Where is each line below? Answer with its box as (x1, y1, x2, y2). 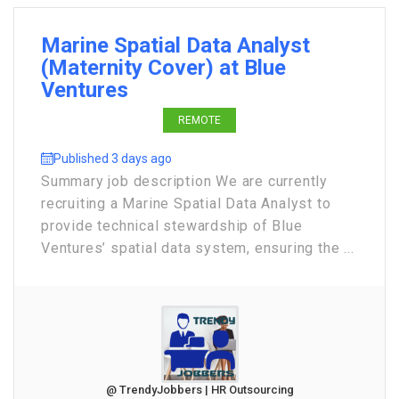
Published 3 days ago (53, 151, 172, 166)
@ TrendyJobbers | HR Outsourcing (105, 383, 294, 396)
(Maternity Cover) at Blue (41, 55, 286, 80)
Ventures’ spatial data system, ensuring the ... (41, 240, 354, 256)
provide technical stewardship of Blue (41, 217, 303, 234)
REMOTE (178, 114, 221, 126)
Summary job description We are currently (41, 173, 328, 190)
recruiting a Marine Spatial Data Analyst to (41, 195, 331, 212)
